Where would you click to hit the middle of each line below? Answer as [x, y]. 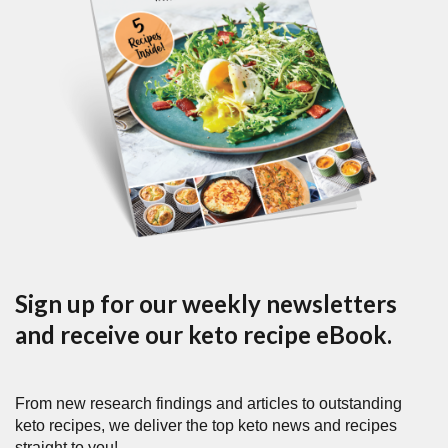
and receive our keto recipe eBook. [203, 335]
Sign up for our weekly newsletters [206, 304]
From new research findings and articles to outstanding [208, 404]
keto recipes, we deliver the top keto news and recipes [206, 426]
